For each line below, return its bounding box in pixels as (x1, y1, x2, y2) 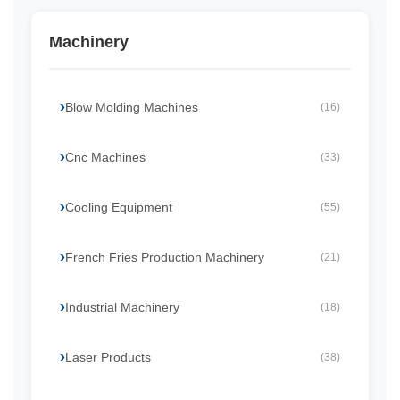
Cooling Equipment (65, 200, 172, 214)
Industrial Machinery (65, 300, 179, 314)
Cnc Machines (65, 150, 146, 164)
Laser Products (65, 350, 151, 364)
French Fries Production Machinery (65, 250, 264, 264)
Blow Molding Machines (65, 100, 198, 114)
